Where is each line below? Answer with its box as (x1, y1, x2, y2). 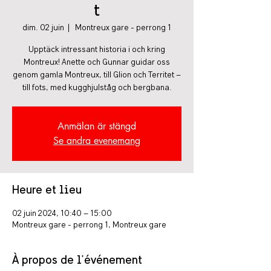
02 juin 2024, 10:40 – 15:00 (12, 210, 112, 218)
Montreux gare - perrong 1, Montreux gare (12, 221, 166, 229)
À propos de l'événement (12, 255, 142, 267)
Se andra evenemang (53, 134, 140, 147)
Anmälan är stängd (57, 120, 136, 132)
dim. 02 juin (22, 24, 64, 32)
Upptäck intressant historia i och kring (28, 46, 165, 54)
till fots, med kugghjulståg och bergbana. (22, 84, 172, 92)
